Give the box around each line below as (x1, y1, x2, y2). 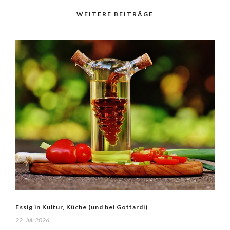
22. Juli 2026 (15, 216, 49, 224)
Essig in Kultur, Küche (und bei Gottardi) (15, 203, 148, 212)
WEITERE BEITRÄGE (76, 10, 154, 18)
